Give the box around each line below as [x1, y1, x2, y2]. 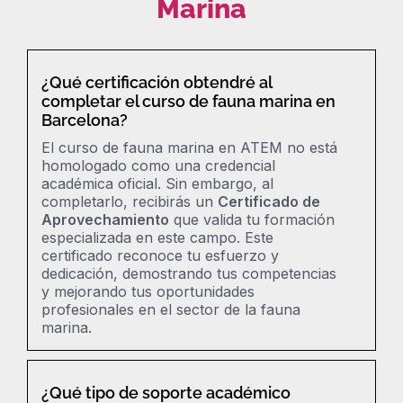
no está [282, 138, 337, 157]
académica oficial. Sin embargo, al [41, 174, 273, 193]
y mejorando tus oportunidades [41, 282, 255, 300]
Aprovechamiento [41, 210, 169, 228]
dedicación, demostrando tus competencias [41, 264, 336, 282]
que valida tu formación [169, 210, 335, 228]
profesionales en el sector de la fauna [41, 300, 300, 318]
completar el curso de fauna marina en [41, 91, 336, 111]
